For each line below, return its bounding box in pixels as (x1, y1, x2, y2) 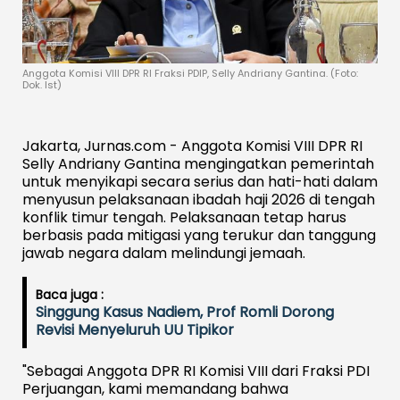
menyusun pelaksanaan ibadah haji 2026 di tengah (22, 188, 375, 210)
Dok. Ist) (22, 77, 62, 92)
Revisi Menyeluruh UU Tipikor (36, 319, 234, 340)
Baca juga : (36, 285, 104, 304)
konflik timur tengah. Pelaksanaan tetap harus (22, 206, 346, 228)
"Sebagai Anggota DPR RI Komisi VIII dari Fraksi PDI (22, 360, 370, 381)
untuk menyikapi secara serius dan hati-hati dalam (22, 171, 378, 192)
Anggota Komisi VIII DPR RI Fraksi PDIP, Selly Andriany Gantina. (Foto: (22, 65, 358, 80)
